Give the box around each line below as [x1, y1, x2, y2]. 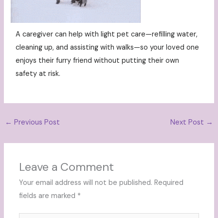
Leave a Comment [19, 159, 114, 174]
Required [154, 178, 184, 187]
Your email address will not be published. [19, 178, 153, 187]
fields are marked [19, 191, 78, 200]
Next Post [170, 117, 206, 127]
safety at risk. [16, 69, 61, 79]
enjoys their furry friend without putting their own [16, 56, 180, 66]
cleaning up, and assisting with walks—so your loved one [16, 43, 200, 53]
